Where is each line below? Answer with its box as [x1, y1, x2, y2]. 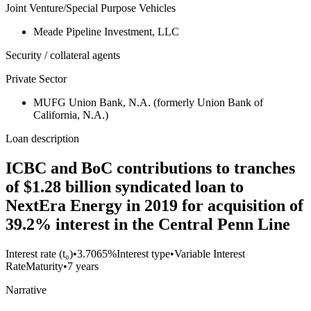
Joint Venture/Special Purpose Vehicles [6, 2, 176, 15]
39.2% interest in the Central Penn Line [6, 215, 290, 234]
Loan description [6, 133, 79, 145]
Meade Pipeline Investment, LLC [33, 26, 179, 38]
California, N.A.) [33, 109, 108, 121]
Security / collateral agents [6, 49, 120, 62]
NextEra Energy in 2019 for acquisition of [6, 196, 303, 215]
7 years [67, 260, 99, 273]
